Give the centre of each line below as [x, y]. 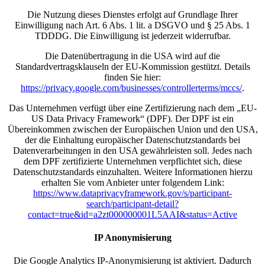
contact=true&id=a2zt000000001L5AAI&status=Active [132, 214]
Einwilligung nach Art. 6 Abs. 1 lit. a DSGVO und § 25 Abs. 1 [132, 25]
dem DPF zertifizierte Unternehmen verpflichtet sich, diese [132, 161]
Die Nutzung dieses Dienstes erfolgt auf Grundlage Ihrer [132, 14]
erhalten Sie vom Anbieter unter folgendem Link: [132, 182]
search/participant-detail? [132, 203]
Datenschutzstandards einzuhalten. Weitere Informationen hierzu [132, 172]
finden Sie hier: [132, 77]
